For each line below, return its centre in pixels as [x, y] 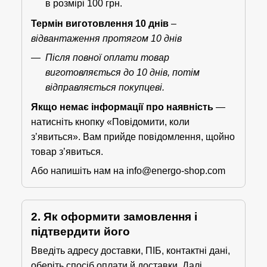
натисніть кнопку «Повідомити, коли [110, 122]
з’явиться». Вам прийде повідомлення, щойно [133, 137]
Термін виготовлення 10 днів [100, 23]
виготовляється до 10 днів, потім [122, 72]
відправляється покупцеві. [105, 87]
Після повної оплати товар [107, 57]
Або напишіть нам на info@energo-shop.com [128, 171]
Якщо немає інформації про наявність [122, 107]
